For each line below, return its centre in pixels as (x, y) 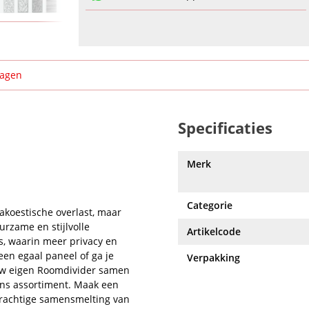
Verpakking (213, 258)
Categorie (210, 205)
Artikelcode (214, 231)
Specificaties (225, 128)
